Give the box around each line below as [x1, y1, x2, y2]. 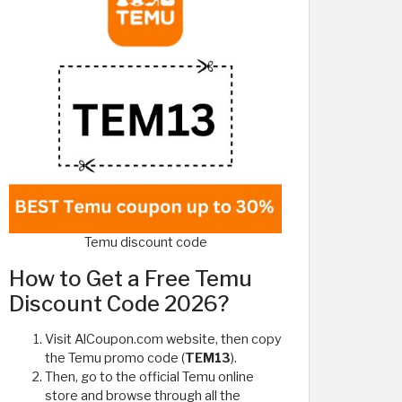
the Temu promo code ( [45, 350, 185, 366]
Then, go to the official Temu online [45, 369, 254, 385]
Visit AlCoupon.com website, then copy [45, 331, 282, 347]
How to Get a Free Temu [9, 266, 252, 292]
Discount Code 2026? [9, 291, 229, 317]
